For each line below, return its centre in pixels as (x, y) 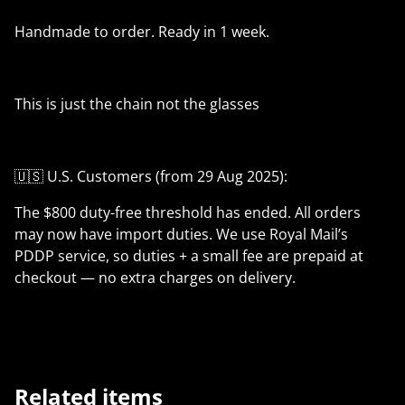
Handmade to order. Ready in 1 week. (142, 32)
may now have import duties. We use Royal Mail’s (181, 235)
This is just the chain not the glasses (137, 104)
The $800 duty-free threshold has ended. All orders (188, 213)
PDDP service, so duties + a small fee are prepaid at (189, 256)
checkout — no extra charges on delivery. (155, 278)
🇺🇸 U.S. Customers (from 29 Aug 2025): (151, 177)
